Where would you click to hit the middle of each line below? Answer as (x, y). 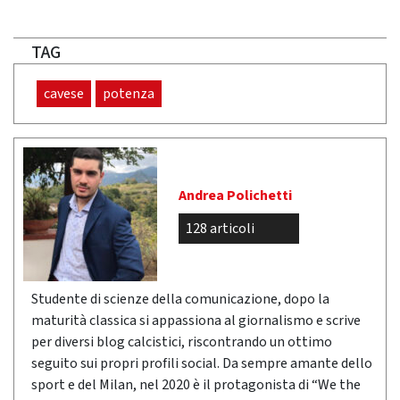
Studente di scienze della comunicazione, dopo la (180, 299)
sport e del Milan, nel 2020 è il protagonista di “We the (196, 385)
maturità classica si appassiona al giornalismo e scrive (196, 321)
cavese (64, 94)
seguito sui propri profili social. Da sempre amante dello (202, 363)
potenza (129, 94)
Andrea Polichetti (235, 196)
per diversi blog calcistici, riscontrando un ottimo (182, 342)
